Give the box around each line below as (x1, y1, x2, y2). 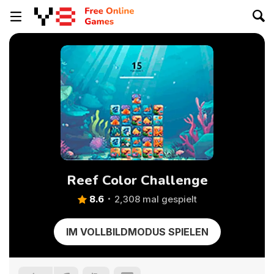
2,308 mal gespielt (114, 193, 197, 205)
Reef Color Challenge (66, 171, 208, 190)
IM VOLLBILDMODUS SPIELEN (65, 226, 209, 238)
